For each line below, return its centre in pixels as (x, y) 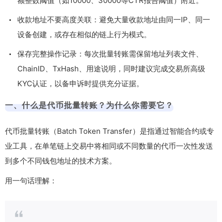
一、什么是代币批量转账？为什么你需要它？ (89, 105)
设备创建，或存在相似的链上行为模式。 (84, 35)
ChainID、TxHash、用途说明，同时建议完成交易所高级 (111, 69)
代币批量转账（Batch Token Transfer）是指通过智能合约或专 (110, 131)
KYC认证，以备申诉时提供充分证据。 (81, 84)
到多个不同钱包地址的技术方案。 (61, 161)
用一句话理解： (31, 181)
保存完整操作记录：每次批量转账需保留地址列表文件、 (110, 54)
